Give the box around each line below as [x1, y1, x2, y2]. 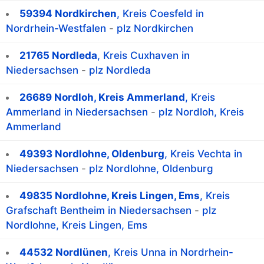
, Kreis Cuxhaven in [97, 49, 190, 62]
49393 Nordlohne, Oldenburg [19, 148, 164, 160]
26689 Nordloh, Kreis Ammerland [19, 91, 185, 104]
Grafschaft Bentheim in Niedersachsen [6, 204, 192, 217]
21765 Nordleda [19, 49, 97, 62]
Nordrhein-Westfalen [6, 22, 106, 35]
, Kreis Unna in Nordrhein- [108, 246, 233, 259]
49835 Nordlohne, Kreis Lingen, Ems [19, 190, 200, 202]
